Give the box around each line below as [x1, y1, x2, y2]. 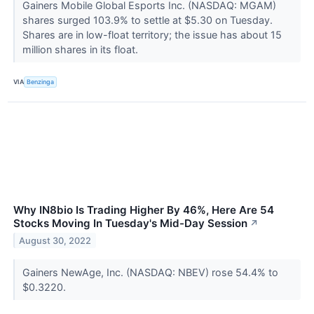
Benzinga [27, 78, 55, 86]
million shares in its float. [22, 43, 141, 55]
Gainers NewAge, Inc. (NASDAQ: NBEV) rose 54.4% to [22, 266, 278, 278]
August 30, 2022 [19, 235, 92, 246]
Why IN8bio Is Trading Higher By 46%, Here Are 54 [13, 203, 274, 217]
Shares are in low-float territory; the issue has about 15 [22, 28, 282, 41]
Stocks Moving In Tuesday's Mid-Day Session [13, 216, 247, 230]
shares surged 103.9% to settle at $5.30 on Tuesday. [22, 13, 273, 26]
